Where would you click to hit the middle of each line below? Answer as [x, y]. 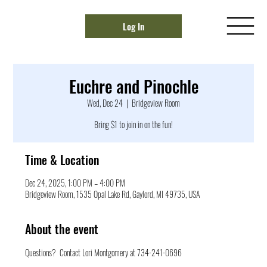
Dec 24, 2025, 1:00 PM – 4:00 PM [75, 183]
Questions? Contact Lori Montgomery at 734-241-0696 [104, 253]
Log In [133, 26]
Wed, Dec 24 [105, 103]
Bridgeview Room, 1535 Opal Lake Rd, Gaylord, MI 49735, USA [113, 194]
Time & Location [62, 160]
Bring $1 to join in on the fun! [133, 125]
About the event [62, 229]
